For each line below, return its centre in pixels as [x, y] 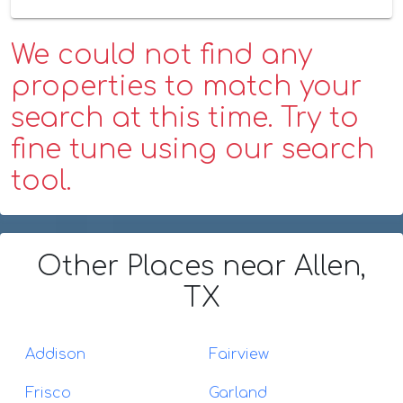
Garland [238, 393]
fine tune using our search [193, 149]
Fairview [239, 354]
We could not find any [161, 55]
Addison [55, 354]
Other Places [130, 266]
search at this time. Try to [185, 118]
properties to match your [186, 86]
